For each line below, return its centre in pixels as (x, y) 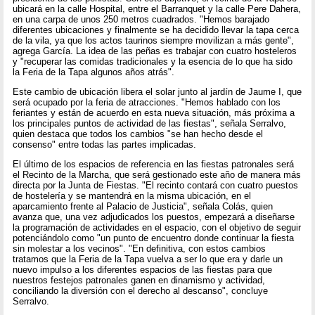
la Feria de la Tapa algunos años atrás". (94, 72)
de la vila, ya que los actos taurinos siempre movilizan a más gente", (154, 40)
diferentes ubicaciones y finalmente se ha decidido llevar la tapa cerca (156, 30)
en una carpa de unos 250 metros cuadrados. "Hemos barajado (141, 19)
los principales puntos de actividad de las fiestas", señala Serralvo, (150, 124)
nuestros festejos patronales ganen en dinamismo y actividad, (139, 281)
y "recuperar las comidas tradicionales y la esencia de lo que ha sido (153, 61)
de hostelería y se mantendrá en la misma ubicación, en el (132, 196)
